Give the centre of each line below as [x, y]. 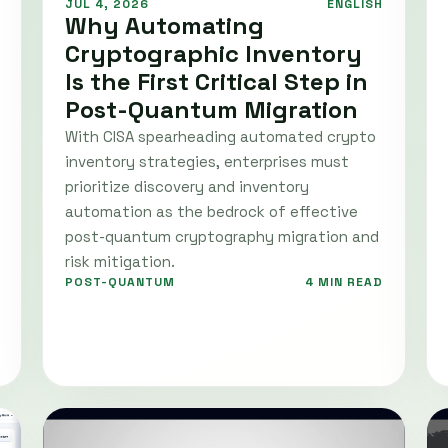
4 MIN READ [344, 282]
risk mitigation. [120, 262]
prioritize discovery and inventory [187, 187]
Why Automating [164, 26]
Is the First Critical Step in [216, 82]
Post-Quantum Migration [211, 110]
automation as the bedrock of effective [211, 212]
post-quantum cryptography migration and [222, 237]
